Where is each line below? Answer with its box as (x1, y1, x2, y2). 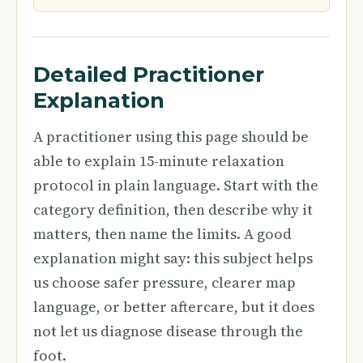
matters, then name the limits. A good (33, 224, 292, 244)
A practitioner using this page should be (33, 126, 309, 147)
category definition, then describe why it (33, 199, 313, 220)
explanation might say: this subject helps (33, 248, 313, 268)
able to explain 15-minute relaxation (33, 151, 284, 171)
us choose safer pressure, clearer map (33, 272, 296, 293)
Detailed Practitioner (33, 62, 264, 88)
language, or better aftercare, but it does (33, 297, 314, 317)
